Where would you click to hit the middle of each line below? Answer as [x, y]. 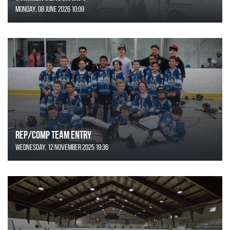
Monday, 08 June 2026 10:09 [50, 9]
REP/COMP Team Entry [53, 135]
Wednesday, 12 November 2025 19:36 [62, 147]
